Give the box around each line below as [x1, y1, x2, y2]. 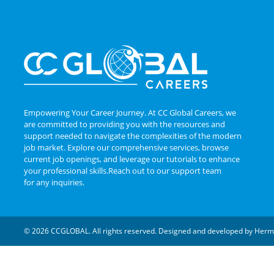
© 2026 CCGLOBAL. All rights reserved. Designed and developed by [24, 225, 254, 236]
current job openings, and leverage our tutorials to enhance [24, 153, 240, 165]
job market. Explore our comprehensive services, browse [24, 141, 229, 153]
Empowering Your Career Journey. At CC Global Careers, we [24, 106, 236, 118]
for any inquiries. [24, 176, 84, 188]
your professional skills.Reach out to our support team [24, 165, 221, 176]
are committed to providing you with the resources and [24, 118, 225, 130]
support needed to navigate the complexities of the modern [24, 130, 242, 141]
